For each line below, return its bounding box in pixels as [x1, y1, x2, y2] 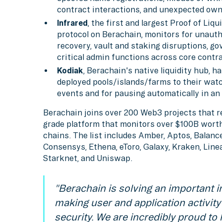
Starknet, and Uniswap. [43, 153, 133, 163]
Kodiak [56, 66, 83, 75]
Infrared [56, 18, 88, 28]
